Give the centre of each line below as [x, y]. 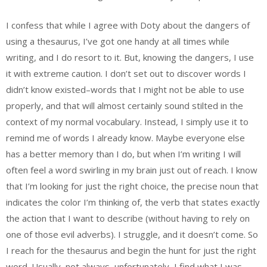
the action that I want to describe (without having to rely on [128, 218]
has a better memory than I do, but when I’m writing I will [123, 153]
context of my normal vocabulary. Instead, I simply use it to [127, 121]
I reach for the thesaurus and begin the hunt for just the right [131, 250]
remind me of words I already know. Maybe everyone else [125, 137]
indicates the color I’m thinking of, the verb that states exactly [133, 202]
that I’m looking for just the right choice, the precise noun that [132, 186]
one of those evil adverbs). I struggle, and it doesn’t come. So [132, 234]
